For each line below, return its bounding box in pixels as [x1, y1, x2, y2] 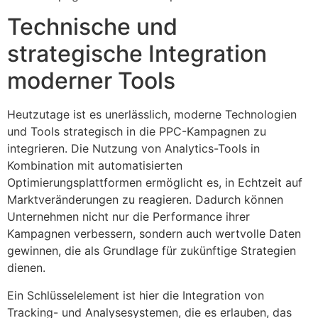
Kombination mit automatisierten [7, 158, 182, 173]
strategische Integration [7, 40, 267, 68]
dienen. [7, 261, 45, 275]
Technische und [7, 13, 177, 41]
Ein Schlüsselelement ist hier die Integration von [7, 287, 264, 302]
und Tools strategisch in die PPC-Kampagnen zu [7, 124, 266, 139]
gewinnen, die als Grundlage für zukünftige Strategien [7, 243, 296, 258]
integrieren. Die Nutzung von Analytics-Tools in [7, 141, 260, 156]
